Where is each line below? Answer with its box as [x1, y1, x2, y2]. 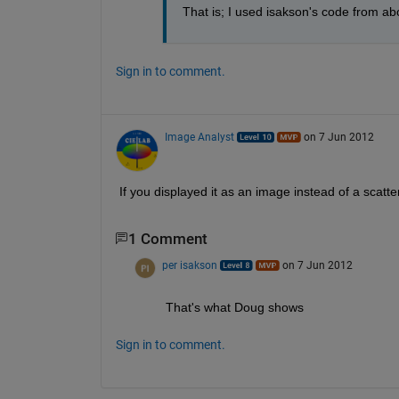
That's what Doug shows [165, 300, 304, 315]
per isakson [161, 259, 217, 273]
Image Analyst [164, 130, 234, 143]
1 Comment [127, 230, 208, 248]
